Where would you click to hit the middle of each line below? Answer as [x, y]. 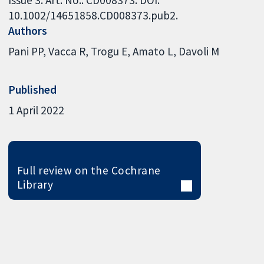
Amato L [153, 52]
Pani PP [26, 52]
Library [35, 185]
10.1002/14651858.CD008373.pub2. [93, 15]
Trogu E [109, 52]
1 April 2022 [37, 110]
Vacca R [67, 52]
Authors [28, 30]
